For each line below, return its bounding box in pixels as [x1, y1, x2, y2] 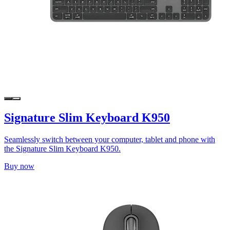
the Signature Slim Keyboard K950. [4, 144, 121, 153]
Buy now [4, 161, 34, 170]
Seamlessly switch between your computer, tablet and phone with [4, 135, 215, 144]
